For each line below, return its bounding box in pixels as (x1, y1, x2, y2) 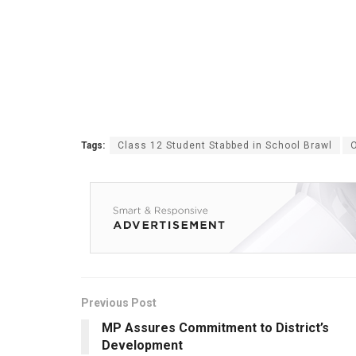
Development (102, 337, 183, 353)
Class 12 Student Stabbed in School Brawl (118, 139, 332, 151)
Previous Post (81, 296, 157, 309)
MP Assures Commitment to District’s (102, 319, 329, 335)
